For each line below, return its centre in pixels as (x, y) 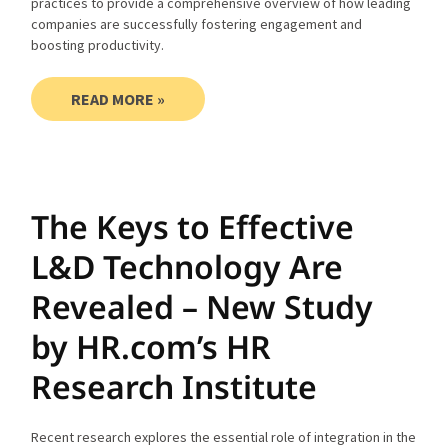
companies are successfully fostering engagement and (197, 23)
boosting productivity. (98, 44)
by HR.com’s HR (151, 346)
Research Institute (174, 386)
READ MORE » (118, 98)
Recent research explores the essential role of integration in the (224, 436)
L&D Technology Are (187, 266)
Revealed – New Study (202, 306)
